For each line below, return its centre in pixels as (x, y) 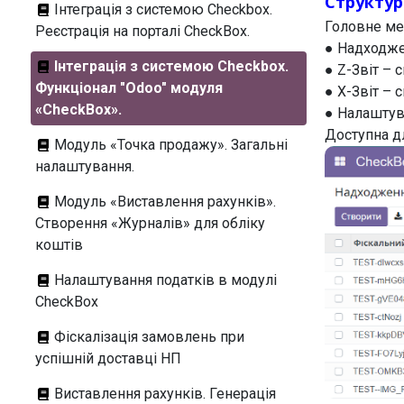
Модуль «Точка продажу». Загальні (171, 145)
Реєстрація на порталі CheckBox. (142, 31)
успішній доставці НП (108, 358)
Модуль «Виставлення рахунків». (165, 202)
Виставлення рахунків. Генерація (165, 394)
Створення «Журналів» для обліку (150, 223)
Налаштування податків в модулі (165, 280)
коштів (59, 245)
